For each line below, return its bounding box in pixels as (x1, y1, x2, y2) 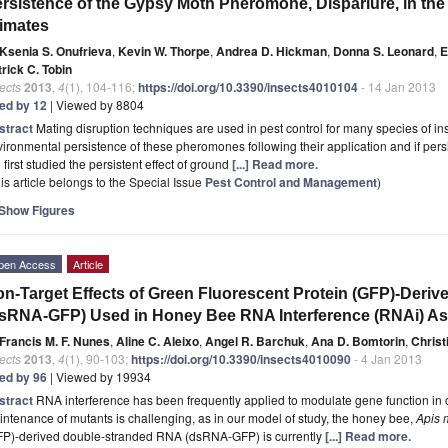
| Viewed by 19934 (47, 367, 151, 385)
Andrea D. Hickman (216, 41, 327, 60)
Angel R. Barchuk (205, 331, 305, 350)
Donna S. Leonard (333, 41, 434, 60)
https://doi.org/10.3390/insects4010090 (131, 349, 351, 368)
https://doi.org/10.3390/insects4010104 (138, 77, 358, 96)
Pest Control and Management (205, 172, 377, 191)
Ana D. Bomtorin (311, 331, 405, 350)
